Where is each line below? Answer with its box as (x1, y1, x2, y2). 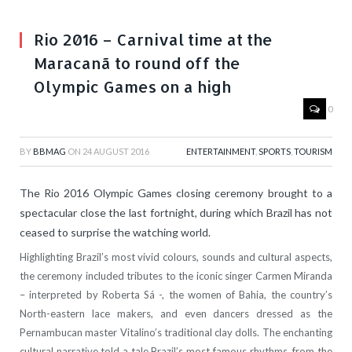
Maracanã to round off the (34, 53, 240, 74)
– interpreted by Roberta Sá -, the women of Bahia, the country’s (20, 288, 332, 302)
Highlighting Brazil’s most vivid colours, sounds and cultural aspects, (20, 251, 332, 264)
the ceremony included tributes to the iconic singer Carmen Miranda (20, 269, 332, 283)
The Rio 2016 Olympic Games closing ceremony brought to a (20, 186, 332, 200)
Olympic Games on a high (34, 76, 231, 97)
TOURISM (294, 146, 332, 157)
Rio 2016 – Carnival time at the (34, 29, 273, 50)
